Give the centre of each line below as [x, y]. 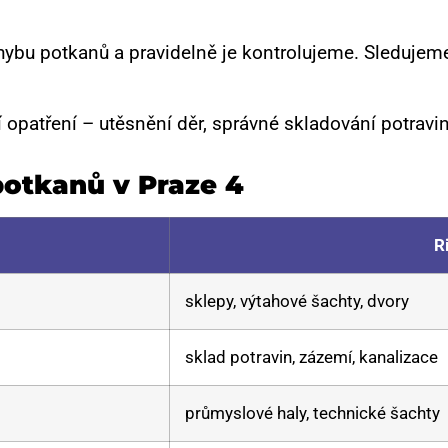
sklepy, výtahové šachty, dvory [297, 301]
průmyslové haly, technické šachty [312, 413]
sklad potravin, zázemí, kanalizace [311, 357]
